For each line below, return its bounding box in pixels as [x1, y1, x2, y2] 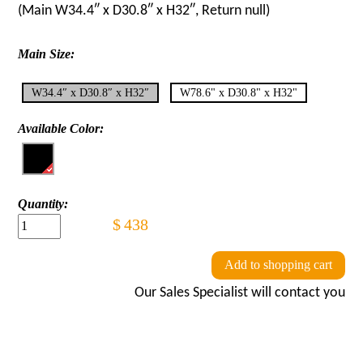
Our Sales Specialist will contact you [134, 285, 345, 301]
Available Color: [18, 121, 105, 135]
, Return [195, 2, 246, 19]
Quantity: [18, 196, 69, 211]
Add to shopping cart [224, 258, 332, 272]
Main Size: [18, 46, 75, 61]
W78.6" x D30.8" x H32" [180, 86, 298, 99]
